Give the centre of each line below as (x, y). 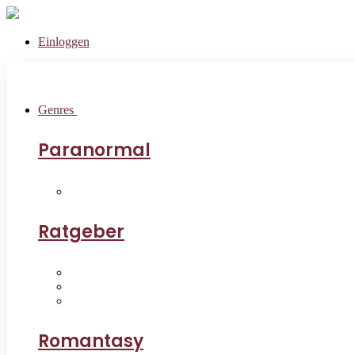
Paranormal (94, 151)
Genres (57, 110)
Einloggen (64, 42)
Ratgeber (81, 231)
